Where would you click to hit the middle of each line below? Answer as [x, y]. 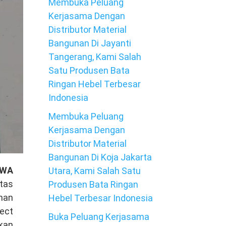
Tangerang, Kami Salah [95, 57]
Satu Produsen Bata [89, 70]
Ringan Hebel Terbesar [95, 84]
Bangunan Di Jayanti [90, 43]
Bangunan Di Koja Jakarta [100, 157]
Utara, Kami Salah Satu [95, 171]
